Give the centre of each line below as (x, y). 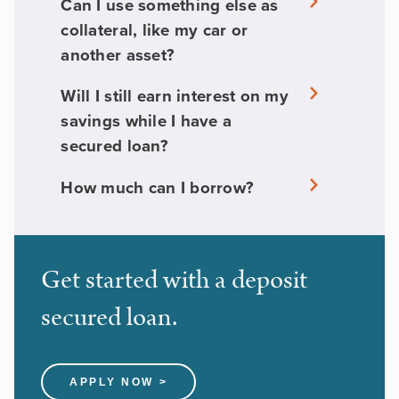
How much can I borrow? (158, 188)
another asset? (118, 54)
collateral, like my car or (155, 29)
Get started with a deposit (174, 281)
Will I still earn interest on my (175, 96)
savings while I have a (147, 121)
